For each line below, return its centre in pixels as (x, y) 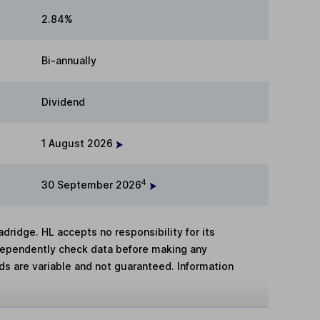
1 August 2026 (79, 144)
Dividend (63, 102)
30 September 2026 (91, 185)
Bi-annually (69, 61)
